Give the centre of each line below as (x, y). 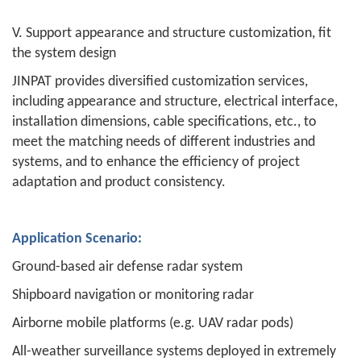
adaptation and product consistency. (119, 183)
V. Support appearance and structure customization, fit (172, 33)
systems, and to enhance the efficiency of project (156, 162)
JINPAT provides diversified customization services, (160, 82)
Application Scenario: (77, 239)
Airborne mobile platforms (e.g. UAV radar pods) (153, 324)
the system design (64, 54)
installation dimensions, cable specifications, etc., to (164, 122)
